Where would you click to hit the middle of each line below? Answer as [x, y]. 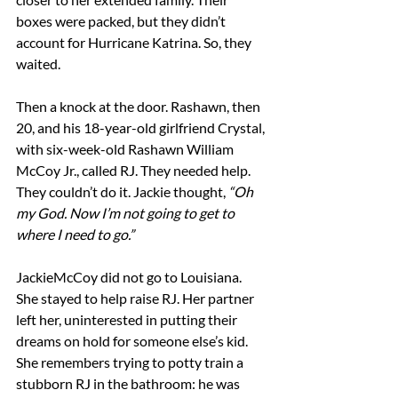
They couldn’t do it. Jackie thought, [122, 191]
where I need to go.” [75, 234]
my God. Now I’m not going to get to [127, 213]
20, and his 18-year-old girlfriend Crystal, [142, 127]
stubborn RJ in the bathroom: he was [129, 383]
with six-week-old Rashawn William [126, 149]
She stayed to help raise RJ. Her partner [136, 298]
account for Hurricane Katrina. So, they [135, 42]
